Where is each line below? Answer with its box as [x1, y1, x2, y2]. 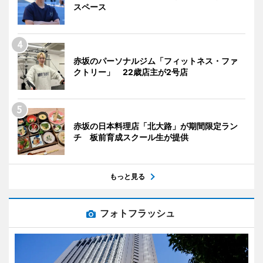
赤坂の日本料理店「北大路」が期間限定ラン [73, 121, 238, 131]
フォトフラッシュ [100, 207, 175, 220]
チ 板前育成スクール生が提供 [73, 132, 188, 143]
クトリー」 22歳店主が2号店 [73, 67, 188, 77]
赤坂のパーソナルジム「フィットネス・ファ [73, 56, 238, 66]
